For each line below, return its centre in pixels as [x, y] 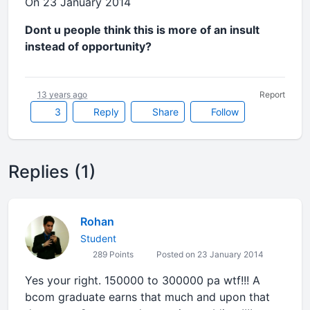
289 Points [112, 254]
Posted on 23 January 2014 [209, 254]
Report [272, 94]
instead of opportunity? [88, 46]
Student [98, 238]
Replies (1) [52, 172]
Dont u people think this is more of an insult [142, 30]
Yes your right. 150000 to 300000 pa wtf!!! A [143, 280]
